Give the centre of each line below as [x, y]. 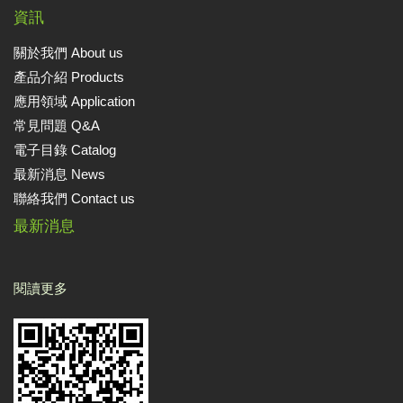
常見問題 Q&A [57, 126]
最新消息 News [59, 175]
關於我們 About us [68, 53]
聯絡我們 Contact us [74, 199]
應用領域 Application [74, 102]
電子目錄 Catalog [65, 150]
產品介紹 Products [69, 77]
